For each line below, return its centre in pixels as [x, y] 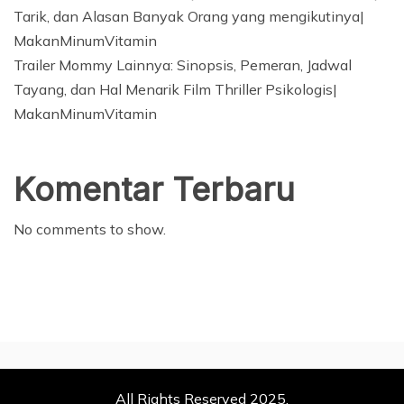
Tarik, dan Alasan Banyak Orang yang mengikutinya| [189, 16]
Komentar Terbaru [154, 189]
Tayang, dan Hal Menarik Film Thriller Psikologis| [175, 89]
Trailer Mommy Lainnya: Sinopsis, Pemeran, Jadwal [183, 65]
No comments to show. [90, 229]
